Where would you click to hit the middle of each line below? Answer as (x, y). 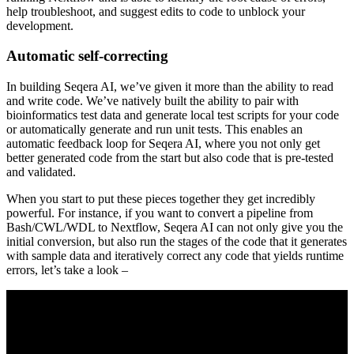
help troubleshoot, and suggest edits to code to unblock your (156, 11)
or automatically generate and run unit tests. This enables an (154, 129)
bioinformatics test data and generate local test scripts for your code (173, 115)
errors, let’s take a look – (67, 269)
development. (40, 25)
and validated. (41, 171)
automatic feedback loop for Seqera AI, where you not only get (163, 143)
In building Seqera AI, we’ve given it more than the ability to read (170, 86)
